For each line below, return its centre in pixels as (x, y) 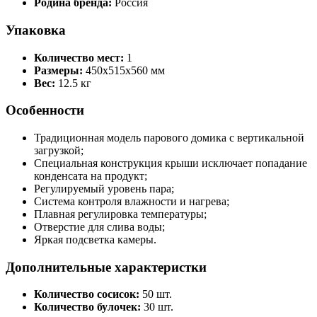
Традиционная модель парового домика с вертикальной (169, 137)
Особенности (45, 110)
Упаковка (36, 30)
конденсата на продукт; (91, 175)
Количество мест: (79, 57)
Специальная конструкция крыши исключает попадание (171, 163)
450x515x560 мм (124, 70)
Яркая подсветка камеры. (95, 239)
